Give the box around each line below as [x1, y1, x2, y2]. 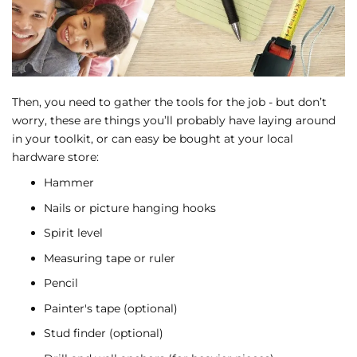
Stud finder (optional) [44, 326, 163, 341]
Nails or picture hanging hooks [44, 200, 216, 215]
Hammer [44, 175, 94, 190]
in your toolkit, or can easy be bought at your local [12, 131, 293, 146]
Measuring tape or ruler [44, 250, 175, 265]
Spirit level [44, 226, 103, 241]
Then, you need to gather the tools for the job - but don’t [12, 94, 327, 109]
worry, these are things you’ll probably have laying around [12, 112, 335, 127]
